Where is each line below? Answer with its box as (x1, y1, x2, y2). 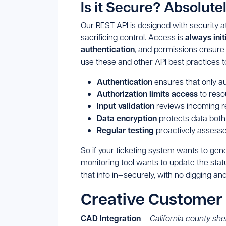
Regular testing (97, 125, 154, 136)
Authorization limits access (97, 88, 198, 100)
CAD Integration (81, 213, 141, 224)
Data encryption (97, 112, 159, 124)
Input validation (97, 100, 154, 112)
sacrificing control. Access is (81, 32, 185, 43)
